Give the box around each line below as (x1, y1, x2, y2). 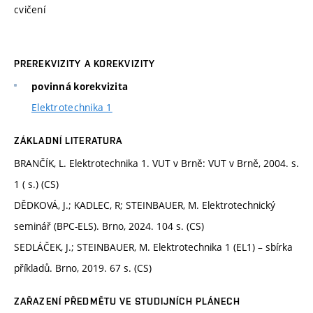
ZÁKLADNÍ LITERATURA (14, 135, 123, 147)
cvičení (14, 3, 45, 17)
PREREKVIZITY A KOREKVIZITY (14, 58, 156, 70)
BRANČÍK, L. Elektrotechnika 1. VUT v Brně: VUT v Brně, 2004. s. (14, 156, 299, 170)
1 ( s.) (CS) (14, 177, 59, 191)
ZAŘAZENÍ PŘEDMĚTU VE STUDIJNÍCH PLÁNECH (14, 296, 240, 307)
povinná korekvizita (31, 80, 129, 94)
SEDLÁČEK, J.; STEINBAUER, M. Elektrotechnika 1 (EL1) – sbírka (14, 240, 293, 254)
